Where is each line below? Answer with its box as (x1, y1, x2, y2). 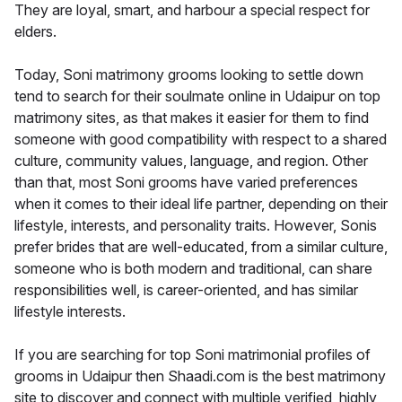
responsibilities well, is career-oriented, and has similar (14, 280, 358, 299)
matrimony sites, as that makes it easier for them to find (14, 108, 369, 127)
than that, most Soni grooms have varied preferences (14, 172, 358, 191)
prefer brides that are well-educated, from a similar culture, (14, 237, 388, 256)
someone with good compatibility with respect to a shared (14, 129, 387, 148)
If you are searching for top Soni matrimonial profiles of (14, 345, 371, 363)
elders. (14, 22, 57, 40)
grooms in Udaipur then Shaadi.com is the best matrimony (14, 366, 386, 385)
